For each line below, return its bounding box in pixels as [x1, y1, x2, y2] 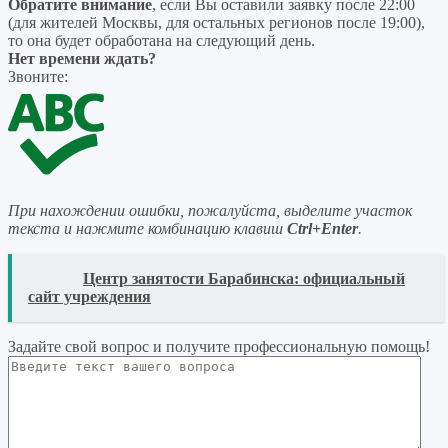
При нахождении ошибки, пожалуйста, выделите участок [8, 202, 412, 220]
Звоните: [8, 68, 68, 86]
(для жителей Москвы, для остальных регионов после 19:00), [8, 14, 425, 32]
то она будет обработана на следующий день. [8, 32, 315, 50]
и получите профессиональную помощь [153, 338, 425, 356]
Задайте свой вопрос [8, 338, 153, 356]
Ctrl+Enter [287, 220, 358, 238]
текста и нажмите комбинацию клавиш [8, 220, 287, 238]
